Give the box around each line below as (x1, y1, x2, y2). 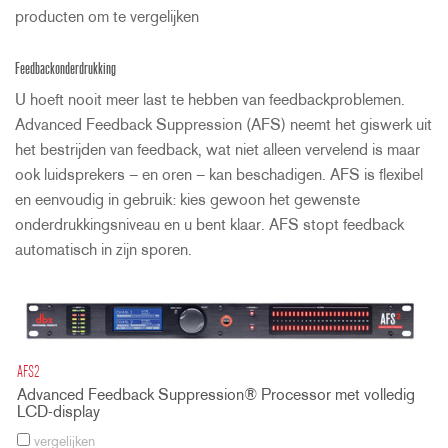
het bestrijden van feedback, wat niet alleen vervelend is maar (15, 142, 420, 159)
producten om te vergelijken (15, 9, 199, 26)
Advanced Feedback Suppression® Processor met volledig (17, 388, 415, 405)
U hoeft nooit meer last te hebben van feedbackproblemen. (15, 92, 405, 109)
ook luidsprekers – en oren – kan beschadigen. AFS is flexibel (15, 167, 423, 184)
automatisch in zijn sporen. (15, 242, 192, 259)
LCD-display (17, 405, 100, 422)
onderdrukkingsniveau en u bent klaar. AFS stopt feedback (15, 217, 404, 234)
